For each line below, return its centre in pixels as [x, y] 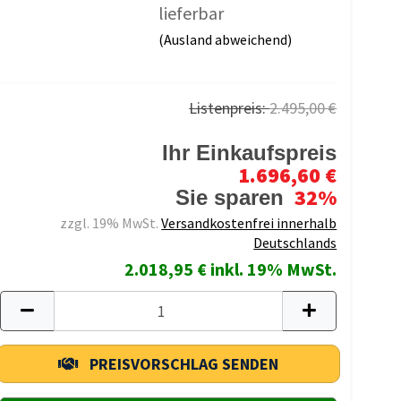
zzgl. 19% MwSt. [111, 223]
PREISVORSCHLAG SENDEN [184, 364]
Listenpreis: [230, 108]
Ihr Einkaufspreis [250, 153]
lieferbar [191, 13]
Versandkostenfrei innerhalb [249, 223]
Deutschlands [295, 243]
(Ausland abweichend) [225, 39]
